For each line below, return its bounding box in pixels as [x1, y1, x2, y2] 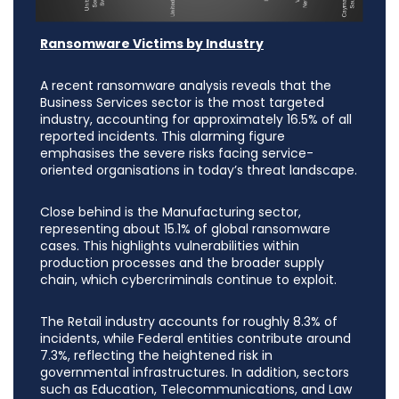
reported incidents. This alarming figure [40, 127, 285, 146]
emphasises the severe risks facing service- [40, 144, 313, 163]
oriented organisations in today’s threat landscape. [40, 161, 357, 180]
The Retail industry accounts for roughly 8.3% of [40, 313, 338, 331]
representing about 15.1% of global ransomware [40, 220, 330, 239]
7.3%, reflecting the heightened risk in [40, 346, 273, 365]
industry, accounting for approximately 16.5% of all [40, 110, 352, 129]
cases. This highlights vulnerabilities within [40, 237, 299, 256]
